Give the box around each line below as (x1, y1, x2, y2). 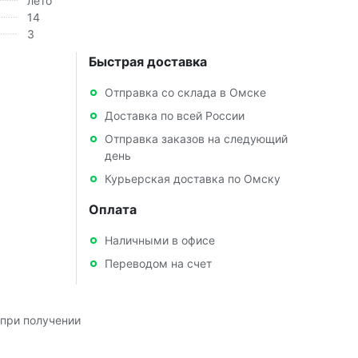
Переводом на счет (104, 256, 212, 270)
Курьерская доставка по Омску (104, 171, 280, 185)
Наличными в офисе (104, 233, 215, 247)
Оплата (88, 201, 137, 217)
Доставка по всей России (104, 108, 245, 122)
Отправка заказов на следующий (104, 131, 288, 145)
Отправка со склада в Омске (104, 85, 266, 99)
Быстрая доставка (88, 53, 207, 70)
